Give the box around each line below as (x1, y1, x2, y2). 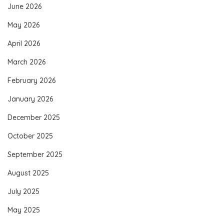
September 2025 (7, 149, 62, 159)
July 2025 (7, 186, 39, 196)
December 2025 (7, 112, 60, 122)
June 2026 (7, 1, 41, 11)
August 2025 (7, 168, 49, 177)
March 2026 (7, 57, 45, 66)
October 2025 (7, 131, 53, 140)
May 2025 (7, 205, 40, 214)
